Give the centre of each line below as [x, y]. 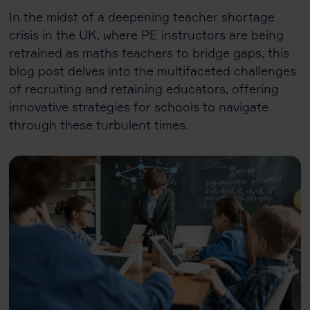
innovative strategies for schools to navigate [139, 107]
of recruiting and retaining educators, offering [144, 89]
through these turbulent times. [99, 125]
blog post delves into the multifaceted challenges [153, 71]
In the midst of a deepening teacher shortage [142, 17]
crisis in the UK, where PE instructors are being [147, 35]
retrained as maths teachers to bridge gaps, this [149, 53]
